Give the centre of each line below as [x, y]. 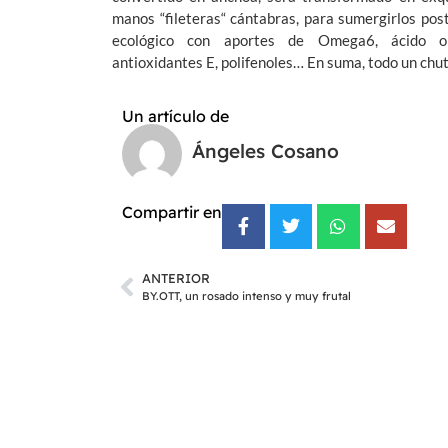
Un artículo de [175, 116]
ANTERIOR [176, 278]
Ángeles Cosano [265, 151]
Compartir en [172, 212]
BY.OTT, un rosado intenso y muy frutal [246, 296]
